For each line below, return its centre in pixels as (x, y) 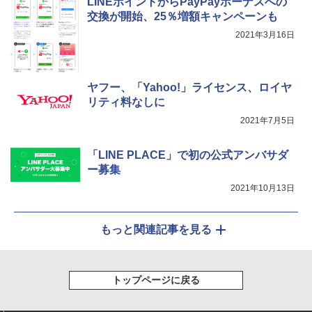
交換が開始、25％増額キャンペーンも (182, 16)
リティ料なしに (126, 102)
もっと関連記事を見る (156, 229)
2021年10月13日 (263, 188)
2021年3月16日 (265, 34)
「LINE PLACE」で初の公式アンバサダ (188, 155)
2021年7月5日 (267, 120)
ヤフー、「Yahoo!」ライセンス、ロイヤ (189, 87)
